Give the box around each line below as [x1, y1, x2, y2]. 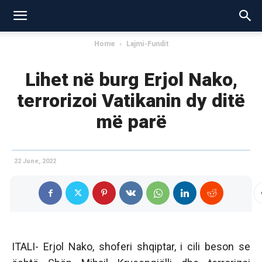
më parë [95, 111, 167, 133]
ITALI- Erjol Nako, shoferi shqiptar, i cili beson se [12, 240, 250, 253]
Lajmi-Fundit [126, 40, 168, 48]
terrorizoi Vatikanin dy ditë [17, 89, 245, 112]
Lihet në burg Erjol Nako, [25, 68, 237, 91]
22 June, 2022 [14, 157, 56, 165]
